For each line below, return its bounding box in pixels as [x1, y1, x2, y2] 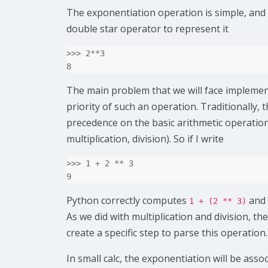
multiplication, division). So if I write [66, 132, 224, 146]
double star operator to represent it [66, 22, 229, 36]
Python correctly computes [66, 194, 189, 208]
